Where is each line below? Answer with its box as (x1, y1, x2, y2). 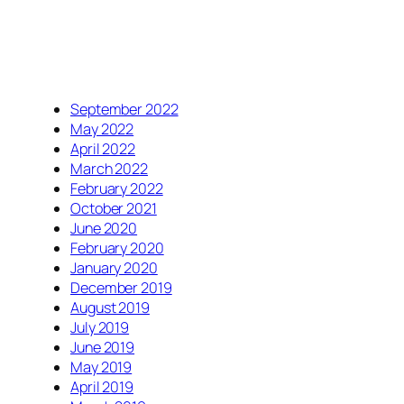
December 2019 (70, 277, 172, 298)
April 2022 (70, 138, 135, 159)
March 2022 (70, 158, 148, 179)
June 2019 (70, 336, 135, 357)
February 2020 (70, 237, 164, 258)
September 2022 (70, 98, 179, 119)
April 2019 (70, 376, 133, 397)
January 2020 (70, 257, 158, 278)
